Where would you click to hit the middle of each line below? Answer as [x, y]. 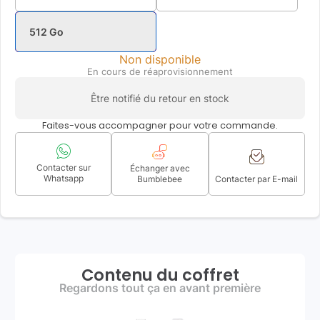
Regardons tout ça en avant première [160, 288]
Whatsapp [63, 178]
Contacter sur [63, 167]
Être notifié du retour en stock [160, 98]
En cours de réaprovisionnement [160, 72]
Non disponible [160, 59]
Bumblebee [160, 179]
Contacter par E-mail [257, 179]
